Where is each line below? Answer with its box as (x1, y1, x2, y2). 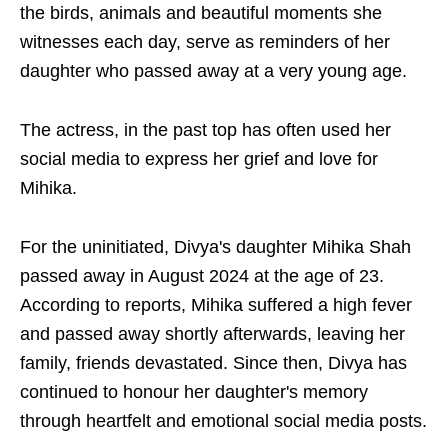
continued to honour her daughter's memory (20, 382, 368, 402)
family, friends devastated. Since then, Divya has (20, 353, 407, 373)
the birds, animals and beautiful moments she (20, 3, 382, 23)
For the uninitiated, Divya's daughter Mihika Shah (20, 237, 411, 257)
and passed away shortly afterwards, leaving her (20, 324, 405, 344)
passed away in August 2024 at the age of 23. (20, 266, 384, 286)
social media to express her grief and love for (20, 149, 378, 169)
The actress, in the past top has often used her (20, 120, 391, 140)
